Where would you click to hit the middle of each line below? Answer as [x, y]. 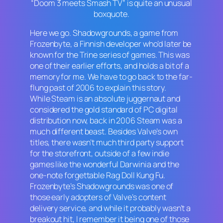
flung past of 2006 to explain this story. [98, 88]
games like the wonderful [75, 165]
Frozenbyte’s [53, 186]
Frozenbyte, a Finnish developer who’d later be [111, 44]
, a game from [154, 33]
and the [165, 165]
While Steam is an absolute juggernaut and [105, 99]
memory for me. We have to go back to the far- [111, 77]
